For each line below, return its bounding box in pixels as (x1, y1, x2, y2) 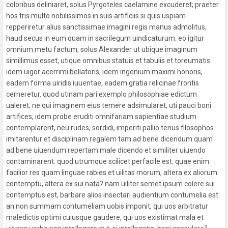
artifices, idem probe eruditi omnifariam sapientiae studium (6, 112, 197, 121)
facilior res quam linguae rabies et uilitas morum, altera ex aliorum (6, 168, 218, 177)
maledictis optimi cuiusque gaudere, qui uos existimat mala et (6, 213, 204, 221)
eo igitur (178, 34, 205, 42)
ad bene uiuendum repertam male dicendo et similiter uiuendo (6, 146, 206, 154)
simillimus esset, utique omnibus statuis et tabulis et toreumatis (6, 56, 211, 65)
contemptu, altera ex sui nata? (6, 179, 104, 188)
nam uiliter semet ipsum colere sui (105, 179, 215, 188)
